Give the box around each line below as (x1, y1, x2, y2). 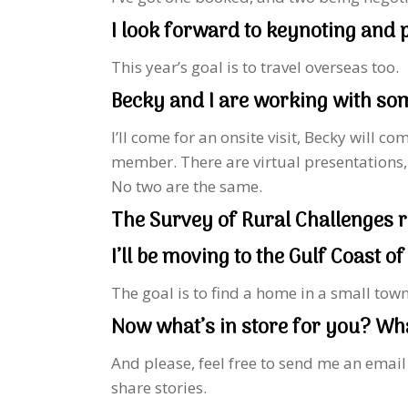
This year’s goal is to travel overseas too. (111, 56, 399, 78)
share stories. (111, 377, 207, 399)
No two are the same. (111, 176, 262, 198)
